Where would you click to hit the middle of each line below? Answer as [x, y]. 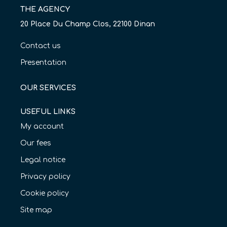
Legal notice [43, 160]
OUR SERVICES [48, 88]
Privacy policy [45, 177]
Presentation [43, 63]
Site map [36, 210]
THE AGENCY [45, 9]
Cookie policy [45, 194]
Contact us [41, 46]
